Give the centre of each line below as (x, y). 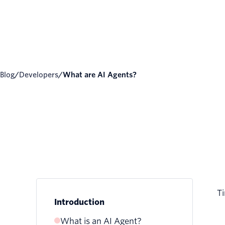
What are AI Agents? (104, 75)
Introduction (79, 202)
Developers (42, 75)
